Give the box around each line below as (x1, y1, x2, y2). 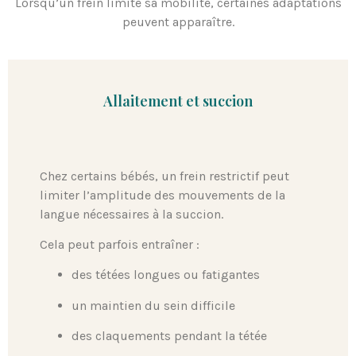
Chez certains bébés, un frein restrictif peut (40, 168, 289, 184)
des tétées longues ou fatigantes (72, 267, 260, 283)
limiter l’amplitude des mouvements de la (40, 187, 285, 203)
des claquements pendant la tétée (72, 328, 267, 344)
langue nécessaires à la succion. (40, 206, 223, 222)
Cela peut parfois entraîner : (40, 236, 199, 252)
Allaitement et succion (103, 91, 253, 110)
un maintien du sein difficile (72, 297, 235, 313)
